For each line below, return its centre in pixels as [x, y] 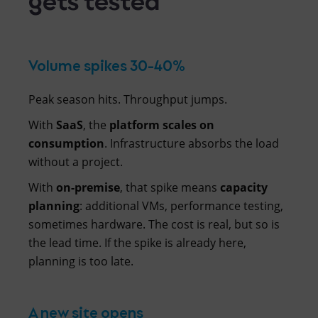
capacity [244, 187]
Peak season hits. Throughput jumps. [128, 99]
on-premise [88, 187]
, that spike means [170, 187]
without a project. [76, 161]
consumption [66, 143]
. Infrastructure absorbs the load [192, 143]
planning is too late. [81, 261]
